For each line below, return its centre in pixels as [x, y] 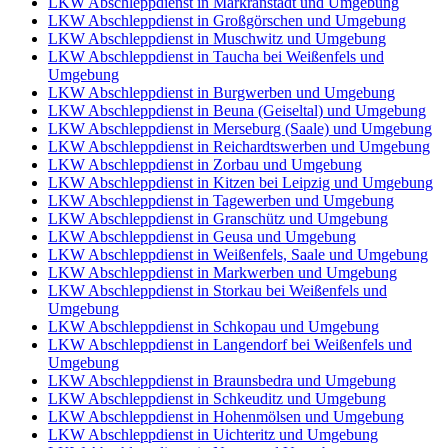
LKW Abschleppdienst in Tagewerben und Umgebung [221, 200]
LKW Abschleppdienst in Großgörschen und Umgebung [227, 20]
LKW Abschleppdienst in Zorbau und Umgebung [205, 164]
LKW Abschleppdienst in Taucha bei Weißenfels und [216, 56]
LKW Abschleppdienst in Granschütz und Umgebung [218, 218]
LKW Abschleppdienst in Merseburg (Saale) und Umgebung [240, 128]
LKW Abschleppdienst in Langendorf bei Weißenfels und [230, 344]
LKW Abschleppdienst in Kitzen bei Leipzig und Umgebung [240, 182]
